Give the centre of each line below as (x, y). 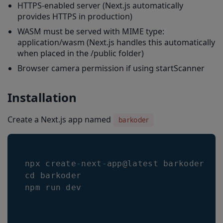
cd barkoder (56, 175)
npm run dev (53, 187)
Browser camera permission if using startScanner (111, 68)
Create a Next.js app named (60, 119)
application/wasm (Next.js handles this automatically (116, 42)
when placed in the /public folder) (81, 53)
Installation (42, 97)
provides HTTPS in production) (75, 16)
